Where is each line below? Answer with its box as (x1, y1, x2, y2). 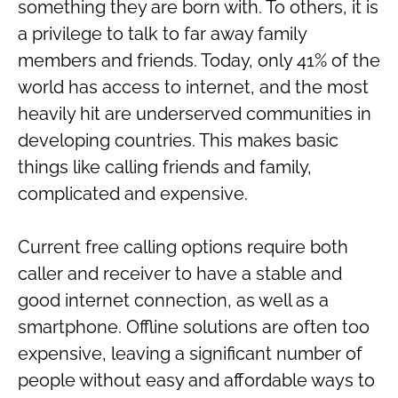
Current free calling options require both (18, 236, 348, 258)
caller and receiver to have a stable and (18, 263, 342, 284)
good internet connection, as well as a (18, 290, 329, 311)
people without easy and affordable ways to (18, 370, 375, 391)
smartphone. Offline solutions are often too (18, 316, 370, 338)
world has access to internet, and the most (18, 76, 369, 98)
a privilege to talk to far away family (18, 23, 306, 44)
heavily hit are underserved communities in (18, 103, 371, 124)
